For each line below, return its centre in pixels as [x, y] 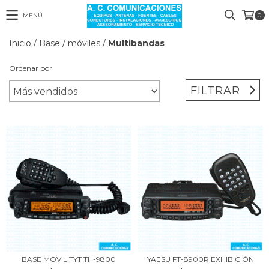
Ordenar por [31, 68]
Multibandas [136, 43]
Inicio [20, 43]
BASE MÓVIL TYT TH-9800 [69, 259]
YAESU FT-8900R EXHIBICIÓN [200, 259]
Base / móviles [70, 43]
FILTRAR [216, 90]
